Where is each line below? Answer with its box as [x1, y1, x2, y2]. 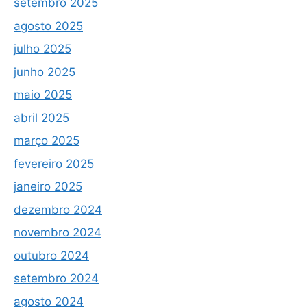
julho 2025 [14, 42, 71, 56]
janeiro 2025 [14, 180, 82, 194]
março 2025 [14, 134, 79, 148]
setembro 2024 [14, 271, 99, 286]
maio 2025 [14, 88, 72, 102]
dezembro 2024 [14, 202, 102, 217]
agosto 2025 [14, 19, 83, 33]
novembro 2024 [14, 225, 101, 240]
